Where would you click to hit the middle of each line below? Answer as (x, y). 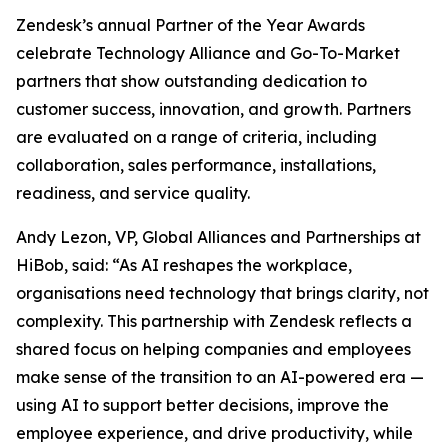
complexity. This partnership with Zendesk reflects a (214, 321)
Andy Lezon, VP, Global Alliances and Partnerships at (218, 237)
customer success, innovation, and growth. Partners (213, 109)
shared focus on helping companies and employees (213, 349)
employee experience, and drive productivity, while (214, 433)
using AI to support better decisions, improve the (202, 405)
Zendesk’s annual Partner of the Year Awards (190, 25)
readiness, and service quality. (133, 193)
